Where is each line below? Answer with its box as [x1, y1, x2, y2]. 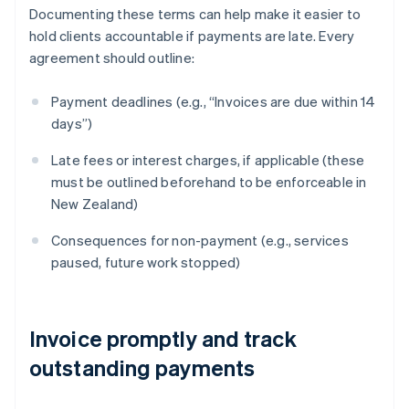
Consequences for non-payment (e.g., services [51, 231, 349, 250]
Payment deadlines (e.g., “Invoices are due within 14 [51, 92, 376, 111]
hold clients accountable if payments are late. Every [29, 26, 355, 46]
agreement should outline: [29, 48, 194, 68]
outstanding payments [29, 353, 256, 383]
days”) [51, 114, 93, 133]
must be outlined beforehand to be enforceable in [51, 173, 367, 192]
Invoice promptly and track [29, 324, 297, 353]
